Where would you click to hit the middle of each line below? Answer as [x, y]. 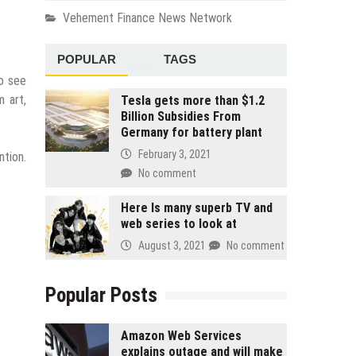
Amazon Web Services [181, 335]
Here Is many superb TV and [196, 207]
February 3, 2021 [174, 154]
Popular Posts [101, 295]
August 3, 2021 [172, 245]
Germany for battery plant [191, 132]
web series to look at [178, 223]
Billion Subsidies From [180, 116]
